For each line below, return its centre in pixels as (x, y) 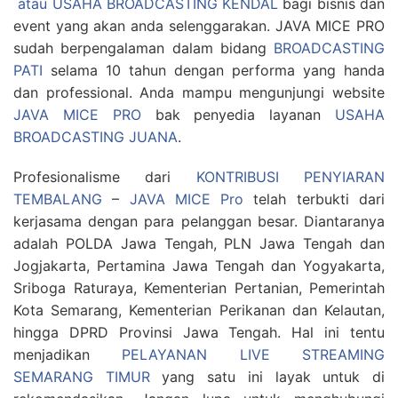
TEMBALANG (58, 199)
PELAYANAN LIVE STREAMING (254, 355)
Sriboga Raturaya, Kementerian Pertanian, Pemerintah (199, 288)
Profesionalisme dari (105, 177)
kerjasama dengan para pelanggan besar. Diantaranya (199, 222)
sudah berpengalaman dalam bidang (143, 48)
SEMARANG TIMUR (82, 377)
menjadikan (68, 355)
